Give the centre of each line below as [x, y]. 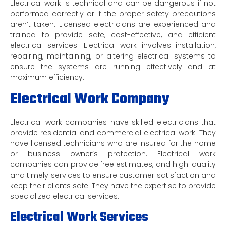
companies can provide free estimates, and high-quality [113, 165]
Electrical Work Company [90, 100]
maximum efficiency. [47, 77]
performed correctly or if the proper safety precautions [113, 14]
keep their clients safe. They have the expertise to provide [113, 186]
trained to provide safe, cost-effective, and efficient [113, 35]
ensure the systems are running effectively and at [113, 67]
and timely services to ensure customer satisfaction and [113, 175]
